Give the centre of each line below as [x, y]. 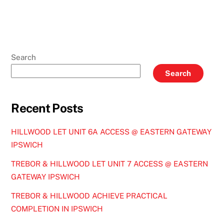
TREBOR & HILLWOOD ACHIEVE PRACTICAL [89, 196]
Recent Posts [47, 108]
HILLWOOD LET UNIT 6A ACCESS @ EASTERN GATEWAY [111, 131]
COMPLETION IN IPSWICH [57, 209]
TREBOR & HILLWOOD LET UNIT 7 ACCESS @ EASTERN [110, 163]
